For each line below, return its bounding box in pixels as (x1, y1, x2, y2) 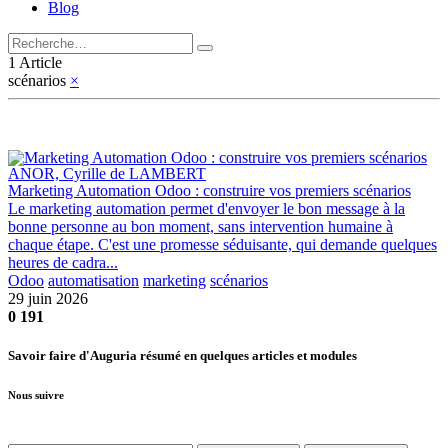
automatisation (48, 271, 139, 289)
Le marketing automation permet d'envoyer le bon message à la (8, 199, 405, 217)
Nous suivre (8, 388, 64, 401)
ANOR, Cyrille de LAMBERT (8, 164, 206, 182)
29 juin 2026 (8, 289, 88, 307)
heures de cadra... (8, 253, 118, 271)
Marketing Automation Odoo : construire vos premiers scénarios (8, 181, 411, 199)
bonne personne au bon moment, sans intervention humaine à (8, 217, 393, 235)
